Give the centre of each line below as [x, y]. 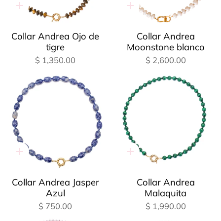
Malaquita [166, 193]
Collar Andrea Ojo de [55, 36]
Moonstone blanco [166, 47]
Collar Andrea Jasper [55, 182]
